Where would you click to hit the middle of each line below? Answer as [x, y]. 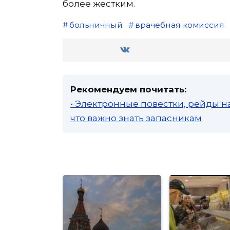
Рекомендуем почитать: [128, 89]
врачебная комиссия [179, 25]
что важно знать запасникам [136, 118]
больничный [96, 25]
